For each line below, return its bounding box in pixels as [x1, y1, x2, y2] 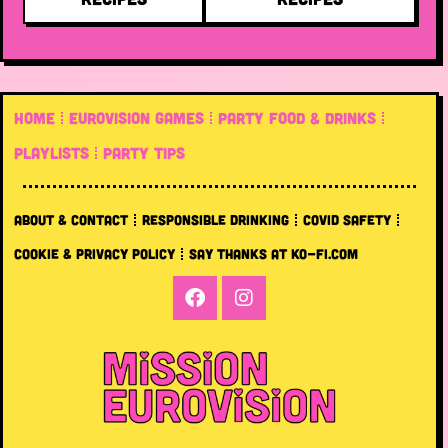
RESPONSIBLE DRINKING [142, 210, 289, 228]
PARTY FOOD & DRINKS [218, 108, 376, 128]
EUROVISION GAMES [69, 108, 204, 128]
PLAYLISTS [14, 143, 89, 163]
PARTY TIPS [103, 143, 185, 163]
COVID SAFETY [303, 210, 391, 228]
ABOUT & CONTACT [14, 210, 128, 228]
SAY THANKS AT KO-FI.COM [189, 244, 358, 262]
